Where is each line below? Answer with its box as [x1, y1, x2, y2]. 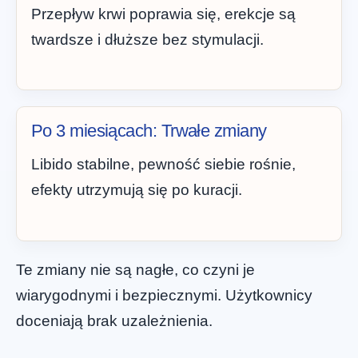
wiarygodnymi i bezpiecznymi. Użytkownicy [16, 286, 312, 304]
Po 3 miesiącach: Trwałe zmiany [31, 121, 267, 141]
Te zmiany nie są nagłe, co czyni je [16, 261, 255, 278]
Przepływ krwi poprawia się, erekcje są [31, 5, 296, 22]
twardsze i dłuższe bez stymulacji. [31, 30, 264, 48]
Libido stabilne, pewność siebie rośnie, [31, 156, 296, 173]
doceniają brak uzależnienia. [16, 312, 213, 329]
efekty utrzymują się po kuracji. [31, 181, 242, 199]
